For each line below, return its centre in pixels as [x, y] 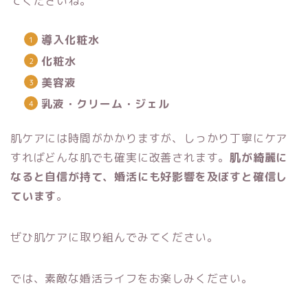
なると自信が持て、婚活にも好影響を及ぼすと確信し [149, 177]
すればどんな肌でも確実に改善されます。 [120, 158]
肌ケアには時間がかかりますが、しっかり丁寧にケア [149, 139]
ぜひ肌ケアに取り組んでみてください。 [114, 238]
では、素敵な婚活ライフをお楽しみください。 [132, 279]
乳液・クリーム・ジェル [106, 104]
